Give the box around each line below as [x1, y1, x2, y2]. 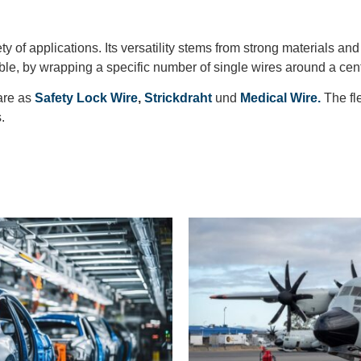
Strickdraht [144, 90, 212, 105]
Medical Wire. [240, 90, 321, 105]
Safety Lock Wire [35, 90, 138, 105]
